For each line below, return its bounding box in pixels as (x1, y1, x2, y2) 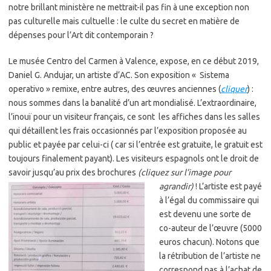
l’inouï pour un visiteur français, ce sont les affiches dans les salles (8, 112, 262, 122)
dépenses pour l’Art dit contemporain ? (8, 30, 154, 40)
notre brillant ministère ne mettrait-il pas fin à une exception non (8, 2, 249, 12)
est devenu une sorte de (159, 209, 251, 219)
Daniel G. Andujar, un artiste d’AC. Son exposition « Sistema (8, 70, 229, 80)
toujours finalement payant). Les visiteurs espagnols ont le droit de (8, 154, 259, 163)
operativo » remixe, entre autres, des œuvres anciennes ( (8, 84, 221, 94)
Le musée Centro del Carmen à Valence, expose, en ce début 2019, (8, 56, 259, 66)
